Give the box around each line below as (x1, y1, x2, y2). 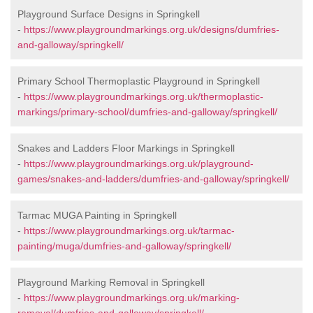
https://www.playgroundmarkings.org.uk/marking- (24, 292, 240, 304)
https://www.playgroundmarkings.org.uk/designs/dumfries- (24, 24, 279, 36)
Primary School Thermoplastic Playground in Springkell (17, 75, 260, 87)
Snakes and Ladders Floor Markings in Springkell (17, 143, 235, 154)
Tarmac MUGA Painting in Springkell (17, 210, 177, 221)
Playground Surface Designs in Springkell (17, 8, 200, 20)
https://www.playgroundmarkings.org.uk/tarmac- (24, 225, 235, 237)
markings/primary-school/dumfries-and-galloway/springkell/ (17, 106, 277, 118)
